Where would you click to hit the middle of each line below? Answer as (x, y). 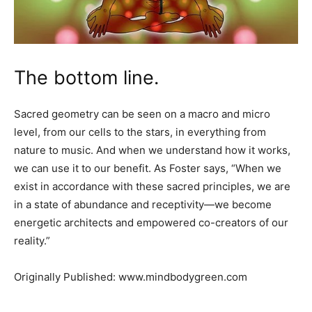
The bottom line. (86, 78)
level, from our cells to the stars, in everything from (140, 132)
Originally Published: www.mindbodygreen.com (131, 277)
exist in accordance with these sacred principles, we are (152, 187)
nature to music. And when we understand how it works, (152, 150)
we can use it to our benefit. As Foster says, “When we (148, 169)
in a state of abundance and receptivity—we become (143, 205)
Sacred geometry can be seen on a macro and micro (142, 114)
